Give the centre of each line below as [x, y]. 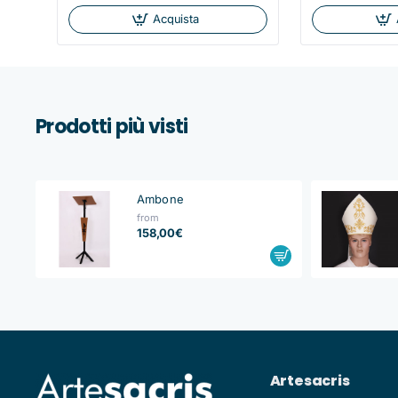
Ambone [160, 199]
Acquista [176, 19]
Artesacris [310, 380]
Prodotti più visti [112, 126]
